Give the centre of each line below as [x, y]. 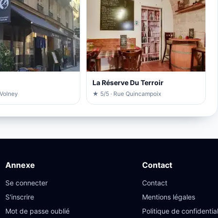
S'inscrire [20, 197]
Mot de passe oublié [38, 211]
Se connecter [27, 183]
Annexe [20, 165]
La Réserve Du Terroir [128, 83]
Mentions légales [169, 197]
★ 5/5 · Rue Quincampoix [127, 94]
